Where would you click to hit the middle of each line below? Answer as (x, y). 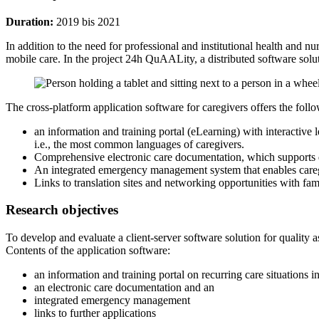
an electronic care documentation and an (124, 287)
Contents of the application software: (88, 250)
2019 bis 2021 (90, 21)
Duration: (31, 21)
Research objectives (62, 210)
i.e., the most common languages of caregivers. (141, 144)
